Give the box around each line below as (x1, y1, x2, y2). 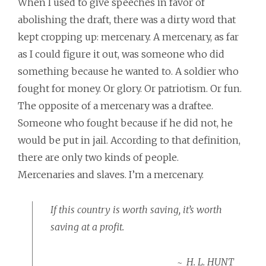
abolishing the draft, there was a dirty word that (18, 14, 236, 26)
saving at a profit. (50, 221, 124, 233)
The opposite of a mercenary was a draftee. (18, 100, 213, 112)
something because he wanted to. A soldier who (18, 65, 239, 77)
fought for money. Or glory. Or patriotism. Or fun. (18, 83, 242, 94)
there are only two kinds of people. (18, 151, 179, 163)
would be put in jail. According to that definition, (18, 134, 240, 146)
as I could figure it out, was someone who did (18, 48, 224, 60)
